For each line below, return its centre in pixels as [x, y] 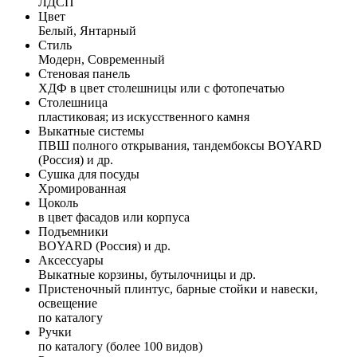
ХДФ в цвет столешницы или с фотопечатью [161, 88]
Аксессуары [71, 260]
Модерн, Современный [102, 59]
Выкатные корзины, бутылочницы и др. [147, 274]
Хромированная [82, 188]
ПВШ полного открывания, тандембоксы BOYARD [180, 145]
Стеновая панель [84, 73]
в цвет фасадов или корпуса [114, 217]
